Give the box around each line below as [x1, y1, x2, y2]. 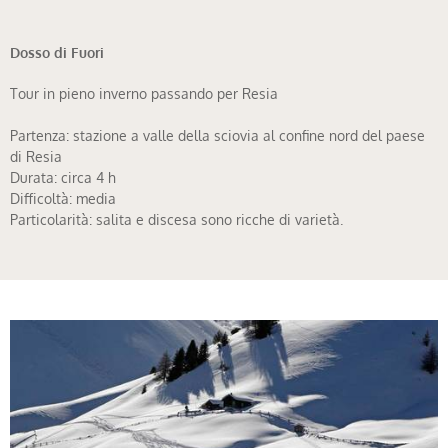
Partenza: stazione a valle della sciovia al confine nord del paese [10, 125, 425, 144]
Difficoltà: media [10, 188, 116, 207]
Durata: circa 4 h [10, 167, 116, 186]
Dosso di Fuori [10, 42, 104, 61]
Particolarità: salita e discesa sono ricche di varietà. [10, 209, 343, 228]
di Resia [10, 146, 62, 165]
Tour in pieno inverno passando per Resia [10, 83, 278, 102]
